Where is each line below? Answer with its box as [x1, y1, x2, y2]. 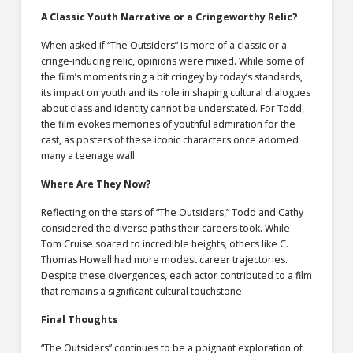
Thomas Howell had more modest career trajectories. [40, 253, 288, 267]
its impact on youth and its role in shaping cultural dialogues [40, 85, 310, 99]
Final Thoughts [40, 313, 118, 327]
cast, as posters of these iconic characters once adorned [40, 132, 299, 147]
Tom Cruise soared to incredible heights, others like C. [40, 237, 288, 251]
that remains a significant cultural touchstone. [40, 284, 244, 299]
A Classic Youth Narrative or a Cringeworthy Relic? [40, 9, 298, 24]
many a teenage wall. [40, 148, 137, 162]
